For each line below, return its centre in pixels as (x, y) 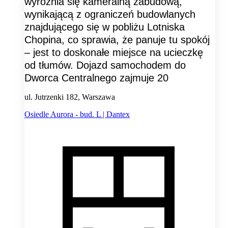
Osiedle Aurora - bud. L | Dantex (77, 114)
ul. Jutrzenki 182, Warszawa (70, 97)
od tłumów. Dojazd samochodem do (105, 65)
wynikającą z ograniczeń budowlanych (110, 14)
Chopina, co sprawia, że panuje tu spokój (117, 39)
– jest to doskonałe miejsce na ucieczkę (114, 52)
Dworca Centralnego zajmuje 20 (96, 78)
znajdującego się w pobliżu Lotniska (105, 27)
